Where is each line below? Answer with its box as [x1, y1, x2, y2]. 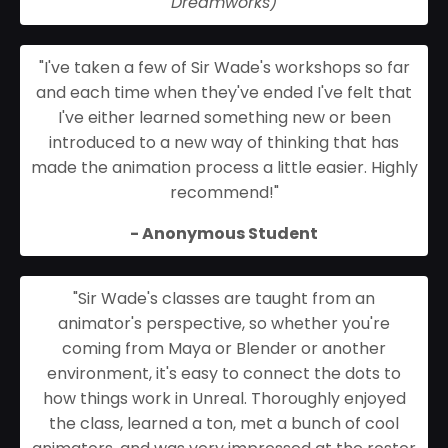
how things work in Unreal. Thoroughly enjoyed [42, 387, 406, 411]
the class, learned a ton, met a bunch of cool [49, 412, 399, 436]
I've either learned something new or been [57, 106, 391, 130]
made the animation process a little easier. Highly [30, 156, 418, 180]
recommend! [169, 181, 274, 205]
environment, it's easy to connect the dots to [47, 362, 401, 386]
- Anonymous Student [130, 222, 318, 246]
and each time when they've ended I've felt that [36, 81, 412, 105]
